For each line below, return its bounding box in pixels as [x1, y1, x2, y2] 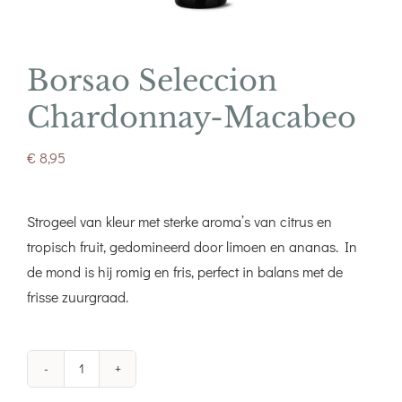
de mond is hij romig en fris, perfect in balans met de [27, 261, 343, 281]
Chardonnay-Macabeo [27, 99, 356, 135]
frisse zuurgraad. [27, 286, 128, 306]
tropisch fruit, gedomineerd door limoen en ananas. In [27, 236, 357, 256]
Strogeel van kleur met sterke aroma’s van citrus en [27, 211, 332, 231]
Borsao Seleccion [27, 62, 277, 99]
